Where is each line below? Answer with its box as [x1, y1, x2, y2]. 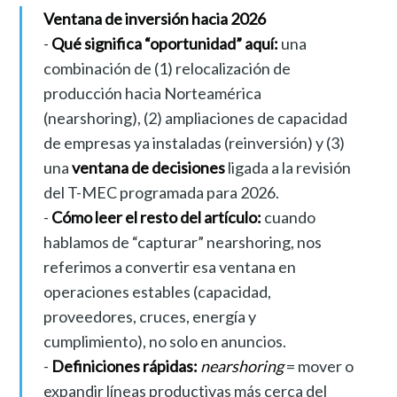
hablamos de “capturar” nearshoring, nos [43, 232, 322, 253]
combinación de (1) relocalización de [43, 58, 291, 79]
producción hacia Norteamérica [43, 83, 261, 104]
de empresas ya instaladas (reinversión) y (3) [43, 133, 345, 153]
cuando [261, 207, 315, 228]
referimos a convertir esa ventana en [43, 257, 296, 277]
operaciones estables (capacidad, [43, 282, 271, 302]
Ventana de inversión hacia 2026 [43, 9, 266, 29]
